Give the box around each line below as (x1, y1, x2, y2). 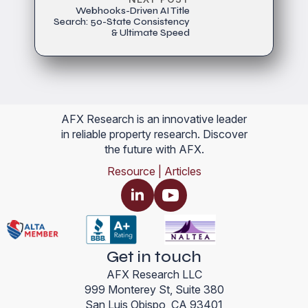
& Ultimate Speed (111, 27, 190, 39)
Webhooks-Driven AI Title (76, 5, 190, 17)
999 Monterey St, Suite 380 (84, 282, 224, 296)
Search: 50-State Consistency (54, 16, 190, 28)
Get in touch (107, 246, 201, 267)
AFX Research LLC (106, 267, 202, 281)
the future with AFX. (104, 142, 204, 157)
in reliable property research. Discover (60, 127, 247, 142)
